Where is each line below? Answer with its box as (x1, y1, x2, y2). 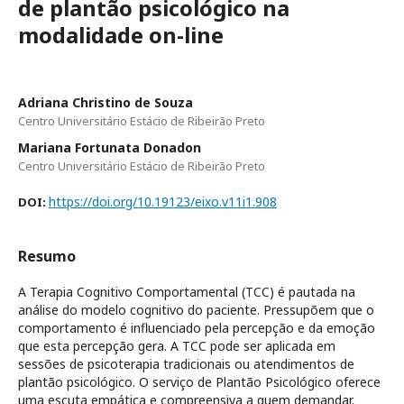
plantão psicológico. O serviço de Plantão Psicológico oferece (18, 372, 381, 390)
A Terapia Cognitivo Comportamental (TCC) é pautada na (18, 282, 355, 300)
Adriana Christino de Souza (18, 93, 193, 111)
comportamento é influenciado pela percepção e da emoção (18, 318, 375, 336)
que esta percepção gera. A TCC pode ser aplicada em (18, 336, 335, 354)
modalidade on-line (18, 19, 224, 50)
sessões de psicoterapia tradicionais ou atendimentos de (18, 354, 354, 372)
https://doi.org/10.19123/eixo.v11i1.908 (49, 192, 277, 210)
